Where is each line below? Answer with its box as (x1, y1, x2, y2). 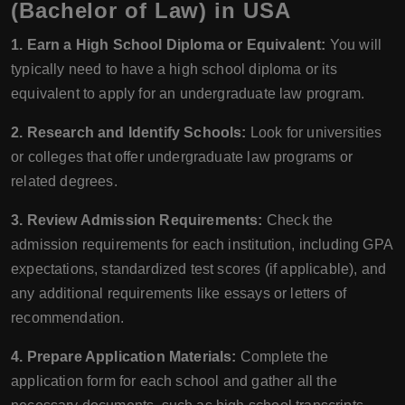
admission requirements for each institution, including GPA (11, 237, 392, 252)
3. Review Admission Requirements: (11, 212, 267, 228)
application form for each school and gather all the (11, 373, 337, 389)
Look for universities (250, 125, 382, 140)
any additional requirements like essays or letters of (11, 286, 347, 301)
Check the (266, 212, 334, 228)
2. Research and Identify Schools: (11, 125, 250, 140)
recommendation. (11, 310, 125, 325)
